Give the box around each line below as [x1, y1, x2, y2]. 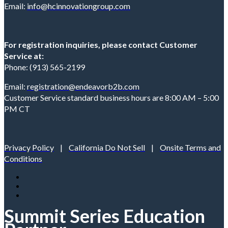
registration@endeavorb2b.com [27, 81, 139, 91]
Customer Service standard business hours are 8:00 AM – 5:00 [4, 92, 219, 102]
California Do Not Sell [69, 142, 145, 152]
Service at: [4, 50, 44, 61]
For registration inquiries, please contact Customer [4, 39, 197, 49]
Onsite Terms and [160, 142, 221, 152]
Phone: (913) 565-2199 [4, 62, 85, 72]
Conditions [4, 153, 42, 163]
